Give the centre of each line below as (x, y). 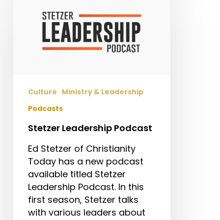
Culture (42, 92)
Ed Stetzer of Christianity (82, 148)
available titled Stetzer (77, 174)
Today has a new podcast (85, 161)
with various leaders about (86, 212)
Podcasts (45, 108)
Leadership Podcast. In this (86, 187)
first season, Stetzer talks (83, 199)
